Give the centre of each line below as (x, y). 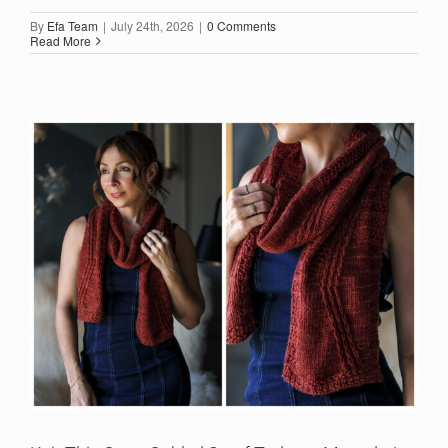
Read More (60, 40)
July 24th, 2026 (152, 25)
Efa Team (72, 25)
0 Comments (241, 25)
